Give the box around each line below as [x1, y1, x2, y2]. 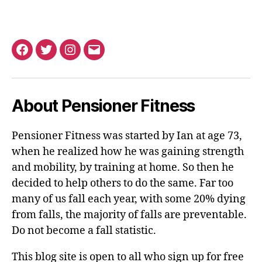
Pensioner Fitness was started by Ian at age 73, [12, 129, 242, 143]
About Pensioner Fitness [12, 95, 195, 116]
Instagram [69, 50, 117, 63]
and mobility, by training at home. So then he [12, 160, 234, 174]
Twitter [45, 50, 80, 63]
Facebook [21, 50, 70, 63]
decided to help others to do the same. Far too [12, 176, 233, 190]
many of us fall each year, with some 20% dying [12, 192, 246, 206]
